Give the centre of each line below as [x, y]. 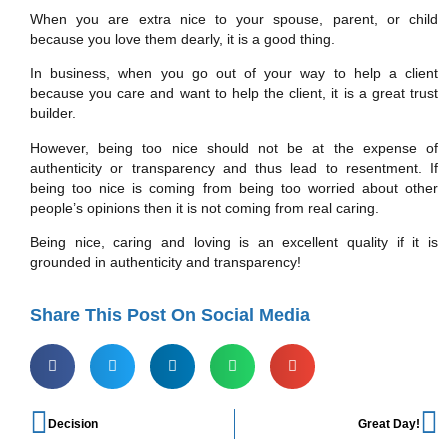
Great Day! [389, 424]
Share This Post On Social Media [170, 315]
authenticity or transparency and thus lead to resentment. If [234, 167]
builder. [53, 113]
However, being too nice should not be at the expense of [234, 147]
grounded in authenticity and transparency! [165, 261]
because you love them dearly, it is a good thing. [182, 38]
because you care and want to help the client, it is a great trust [234, 93]
